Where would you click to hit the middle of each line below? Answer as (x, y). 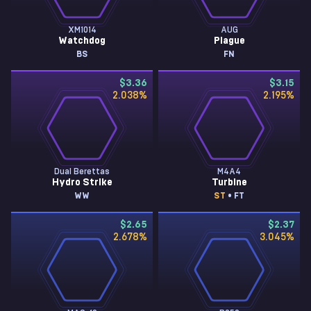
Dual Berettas (82, 171)
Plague (229, 41)
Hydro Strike (82, 183)
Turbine (229, 183)
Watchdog (82, 41)
